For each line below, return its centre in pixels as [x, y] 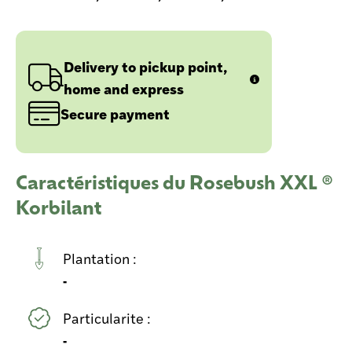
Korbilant [59, 206]
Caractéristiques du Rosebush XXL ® [174, 181]
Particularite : [108, 317]
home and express [124, 88]
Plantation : [101, 258]
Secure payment [115, 113]
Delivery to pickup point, [146, 66]
